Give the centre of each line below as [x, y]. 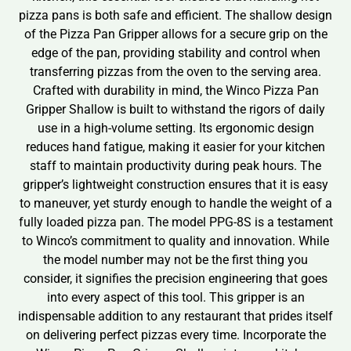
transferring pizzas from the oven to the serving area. [175, 71]
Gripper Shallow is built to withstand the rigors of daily [175, 109]
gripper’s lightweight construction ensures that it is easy [175, 184]
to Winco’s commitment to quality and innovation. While [175, 241]
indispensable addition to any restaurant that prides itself [175, 316]
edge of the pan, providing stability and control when [175, 52]
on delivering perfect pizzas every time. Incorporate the [175, 335]
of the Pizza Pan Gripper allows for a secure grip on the [175, 34]
